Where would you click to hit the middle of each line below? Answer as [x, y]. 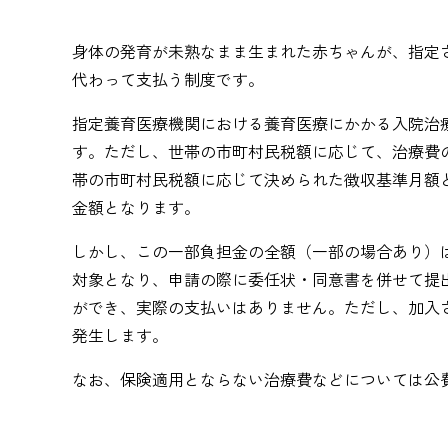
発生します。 [120, 335]
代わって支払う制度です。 [168, 79]
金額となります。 [136, 207]
